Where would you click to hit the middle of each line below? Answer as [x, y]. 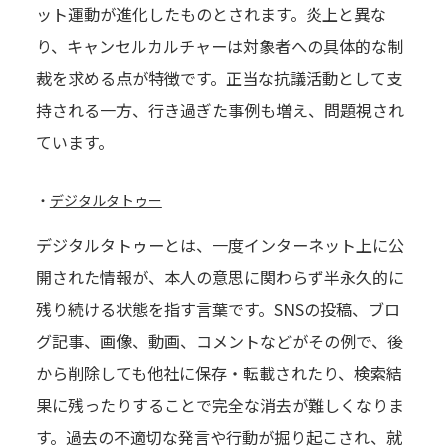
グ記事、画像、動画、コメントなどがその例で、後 [219, 341]
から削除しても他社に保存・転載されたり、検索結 [218, 373]
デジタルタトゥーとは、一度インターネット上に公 [219, 245]
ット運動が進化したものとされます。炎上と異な [210, 14]
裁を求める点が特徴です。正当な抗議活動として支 [218, 78]
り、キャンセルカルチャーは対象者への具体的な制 [219, 46]
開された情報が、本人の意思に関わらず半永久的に [219, 277]
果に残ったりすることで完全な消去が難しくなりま [219, 405]
